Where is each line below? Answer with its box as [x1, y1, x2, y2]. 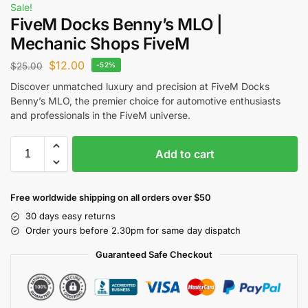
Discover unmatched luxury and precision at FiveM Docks [10, 80, 269, 93]
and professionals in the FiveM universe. [10, 109, 190, 122]
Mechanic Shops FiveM [10, 33, 189, 54]
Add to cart [155, 147, 214, 162]
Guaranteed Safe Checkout [96, 249, 212, 261]
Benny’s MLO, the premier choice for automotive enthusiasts [10, 95, 280, 107]
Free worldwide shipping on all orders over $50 [10, 192, 211, 203]
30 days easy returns [25, 210, 115, 222]
